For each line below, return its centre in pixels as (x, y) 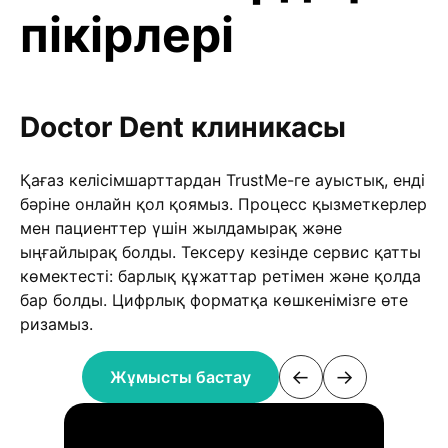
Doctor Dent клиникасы (183, 127)
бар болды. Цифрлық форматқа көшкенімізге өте (214, 300)
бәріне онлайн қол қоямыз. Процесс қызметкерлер (223, 204)
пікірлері (127, 35)
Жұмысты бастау (180, 376)
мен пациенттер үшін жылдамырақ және (181, 228)
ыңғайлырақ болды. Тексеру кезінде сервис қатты (220, 252)
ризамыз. (56, 324)
